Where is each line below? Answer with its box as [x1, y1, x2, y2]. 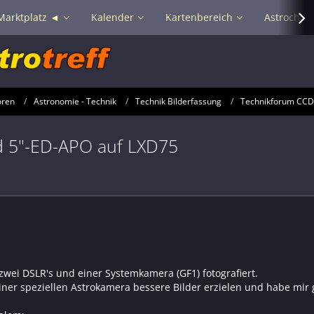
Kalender [91, 11, 134, 24]
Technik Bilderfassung [135, 95, 221, 108]
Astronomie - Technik [34, 95, 116, 108]
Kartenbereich [165, 11, 233, 24]
